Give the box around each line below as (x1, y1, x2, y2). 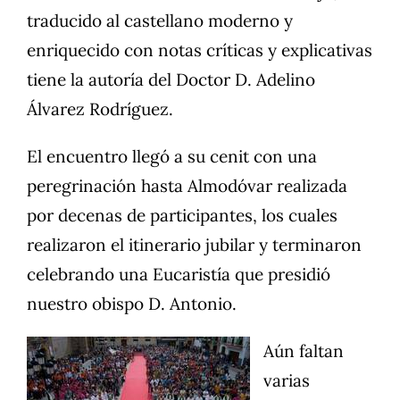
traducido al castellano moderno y (27, 10, 293, 32)
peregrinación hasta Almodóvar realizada (27, 175, 347, 197)
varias (263, 370, 310, 392)
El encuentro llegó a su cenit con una (27, 146, 317, 168)
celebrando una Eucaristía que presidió (27, 263, 330, 286)
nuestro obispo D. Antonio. (27, 293, 237, 315)
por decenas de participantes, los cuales (27, 204, 337, 227)
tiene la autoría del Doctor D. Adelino (27, 69, 315, 91)
